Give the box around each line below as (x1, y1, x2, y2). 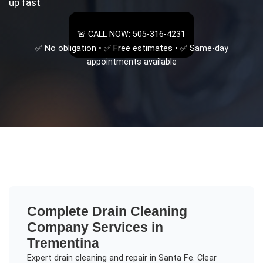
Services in (88, 220, 163, 235)
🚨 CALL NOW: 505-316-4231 (77, 29, 186, 40)
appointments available (86, 56, 177, 67)
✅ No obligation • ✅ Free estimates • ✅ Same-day (35, 43, 228, 53)
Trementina (26, 235, 99, 251)
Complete (26, 204, 92, 220)
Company (26, 220, 89, 235)
